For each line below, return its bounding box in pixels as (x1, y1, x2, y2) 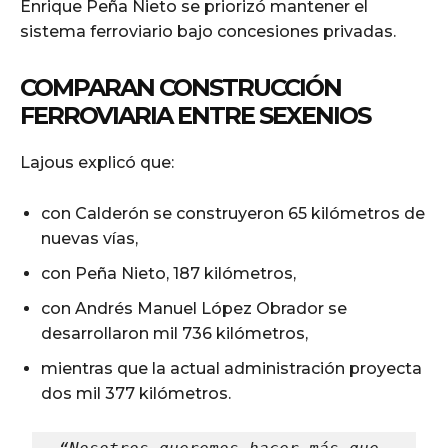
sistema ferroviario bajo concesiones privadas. (20, 21, 396, 41)
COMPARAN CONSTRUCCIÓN (20, 72, 341, 102)
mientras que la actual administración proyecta (41, 358, 422, 378)
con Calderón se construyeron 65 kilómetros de (41, 203, 425, 223)
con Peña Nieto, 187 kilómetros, (41, 263, 296, 283)
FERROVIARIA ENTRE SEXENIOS (20, 100, 370, 130)
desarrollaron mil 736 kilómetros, (41, 323, 308, 343)
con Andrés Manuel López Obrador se (41, 298, 347, 318)
